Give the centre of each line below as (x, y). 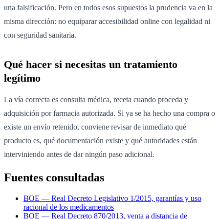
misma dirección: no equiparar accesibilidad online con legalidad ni (107, 22)
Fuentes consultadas (54, 178)
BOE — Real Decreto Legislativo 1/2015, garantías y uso (112, 198)
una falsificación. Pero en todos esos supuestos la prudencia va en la (108, 8)
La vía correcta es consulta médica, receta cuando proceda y (96, 100)
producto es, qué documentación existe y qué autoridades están (100, 141)
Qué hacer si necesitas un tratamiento (91, 65)
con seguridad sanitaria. (40, 35)
